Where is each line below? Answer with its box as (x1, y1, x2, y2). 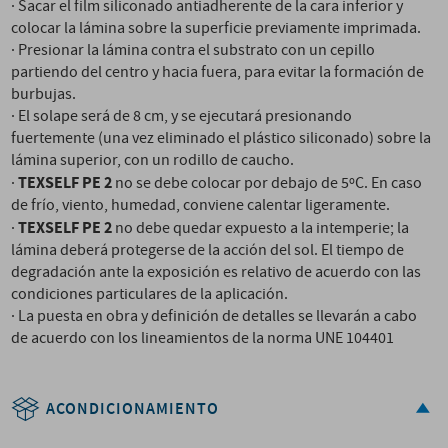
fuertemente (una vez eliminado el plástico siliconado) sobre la (11, 128, 432, 149)
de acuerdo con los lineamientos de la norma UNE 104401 (11, 328, 395, 349)
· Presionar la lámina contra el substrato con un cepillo (11, 40, 376, 61)
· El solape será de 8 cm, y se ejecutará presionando (11, 106, 353, 127)
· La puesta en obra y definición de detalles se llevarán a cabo (11, 306, 418, 327)
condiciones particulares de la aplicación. (11, 284, 289, 305)
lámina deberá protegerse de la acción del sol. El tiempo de (11, 240, 405, 261)
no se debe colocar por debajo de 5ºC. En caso (112, 173, 423, 194)
